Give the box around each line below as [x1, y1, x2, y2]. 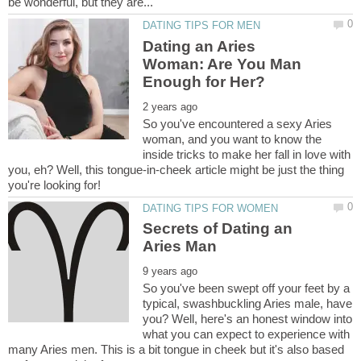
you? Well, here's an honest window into [143, 311, 353, 326]
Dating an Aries [143, 37, 256, 55]
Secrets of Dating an [143, 219, 293, 237]
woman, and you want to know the [143, 131, 322, 146]
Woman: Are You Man [143, 55, 302, 73]
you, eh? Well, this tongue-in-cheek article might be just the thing [8, 162, 344, 176]
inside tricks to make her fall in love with [143, 147, 351, 161]
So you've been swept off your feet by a [143, 280, 351, 295]
